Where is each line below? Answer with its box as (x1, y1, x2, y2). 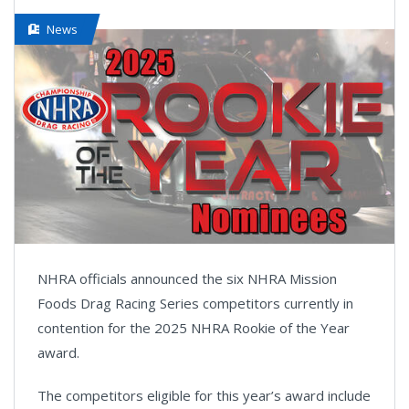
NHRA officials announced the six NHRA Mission (37, 268, 337, 288)
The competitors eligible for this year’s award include (37, 385, 371, 404)
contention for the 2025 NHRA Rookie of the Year (37, 318, 350, 337)
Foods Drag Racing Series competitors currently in (37, 293, 353, 312)
